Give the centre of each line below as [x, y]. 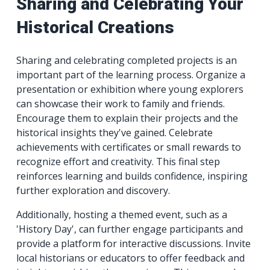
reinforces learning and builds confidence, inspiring [132, 176]
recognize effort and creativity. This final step [118, 162]
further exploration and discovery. [93, 191]
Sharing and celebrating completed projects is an [127, 61]
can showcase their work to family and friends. [121, 104]
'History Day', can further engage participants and [130, 229]
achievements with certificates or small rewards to [129, 147]
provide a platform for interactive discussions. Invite [134, 244]
